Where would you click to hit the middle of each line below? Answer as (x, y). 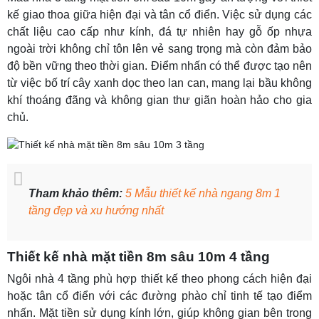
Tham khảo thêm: (77, 194)
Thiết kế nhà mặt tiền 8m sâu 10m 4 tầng (138, 257)
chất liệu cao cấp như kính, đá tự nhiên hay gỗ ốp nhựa (159, 32)
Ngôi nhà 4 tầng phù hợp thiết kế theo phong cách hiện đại (159, 279)
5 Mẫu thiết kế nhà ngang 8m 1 (203, 194)
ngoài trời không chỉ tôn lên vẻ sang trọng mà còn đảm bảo (159, 49)
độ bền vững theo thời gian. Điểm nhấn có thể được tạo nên (159, 66)
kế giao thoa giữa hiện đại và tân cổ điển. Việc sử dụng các (159, 15)
